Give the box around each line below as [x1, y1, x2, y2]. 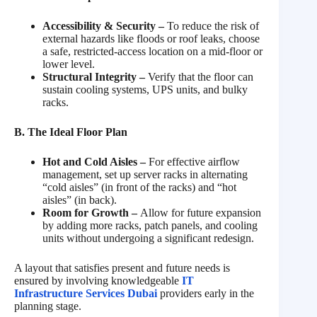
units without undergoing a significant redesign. [42, 232, 254, 245]
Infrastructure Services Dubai [14, 287, 157, 300]
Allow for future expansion [140, 207, 261, 219]
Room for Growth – [42, 207, 140, 219]
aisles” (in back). [42, 194, 117, 207]
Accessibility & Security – [42, 20, 164, 33]
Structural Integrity [42, 71, 137, 83]
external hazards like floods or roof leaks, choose [42, 33, 260, 45]
